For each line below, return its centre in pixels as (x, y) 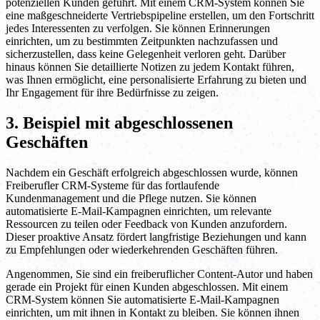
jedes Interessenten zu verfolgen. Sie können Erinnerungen (138, 29)
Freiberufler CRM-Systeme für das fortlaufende (112, 185)
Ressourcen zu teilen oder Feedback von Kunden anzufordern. (146, 224)
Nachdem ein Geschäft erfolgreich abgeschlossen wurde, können (152, 172)
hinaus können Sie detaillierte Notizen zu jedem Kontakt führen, (150, 67)
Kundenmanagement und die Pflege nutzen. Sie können (131, 198)
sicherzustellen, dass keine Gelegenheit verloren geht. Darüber (146, 54)
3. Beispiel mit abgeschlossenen (119, 123)
